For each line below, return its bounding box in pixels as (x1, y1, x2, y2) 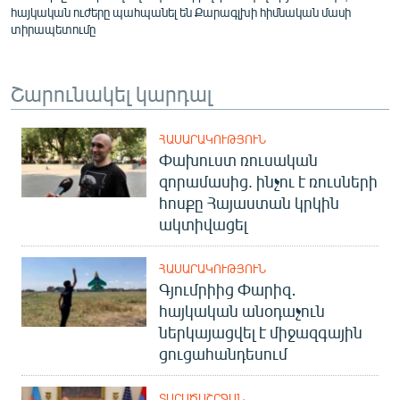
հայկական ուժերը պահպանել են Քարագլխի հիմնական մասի (11, 4, 351, 20)
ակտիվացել (159, 213, 247, 234)
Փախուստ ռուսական (159, 149, 318, 170)
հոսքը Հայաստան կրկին (159, 192, 339, 212)
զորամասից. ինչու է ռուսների (159, 171, 378, 191)
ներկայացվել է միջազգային (159, 321, 362, 342)
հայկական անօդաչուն (159, 300, 325, 321)
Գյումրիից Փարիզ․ (159, 279, 296, 299)
